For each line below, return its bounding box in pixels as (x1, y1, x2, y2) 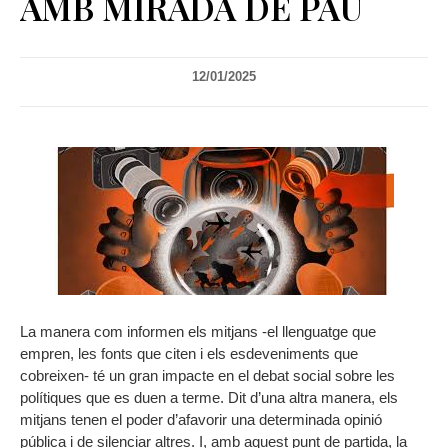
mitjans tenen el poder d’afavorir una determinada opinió (20, 411, 382, 429)
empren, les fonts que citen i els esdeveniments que (20, 345, 358, 363)
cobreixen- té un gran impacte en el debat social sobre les (20, 367, 395, 385)
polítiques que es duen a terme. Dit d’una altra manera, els (20, 389, 398, 407)
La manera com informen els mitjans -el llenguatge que (20, 323, 376, 341)
